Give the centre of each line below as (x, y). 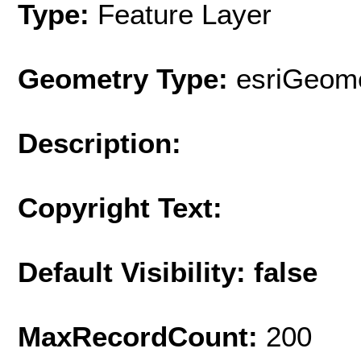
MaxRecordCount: (142, 336)
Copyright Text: (120, 207)
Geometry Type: (123, 78)
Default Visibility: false (168, 272)
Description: (100, 143)
